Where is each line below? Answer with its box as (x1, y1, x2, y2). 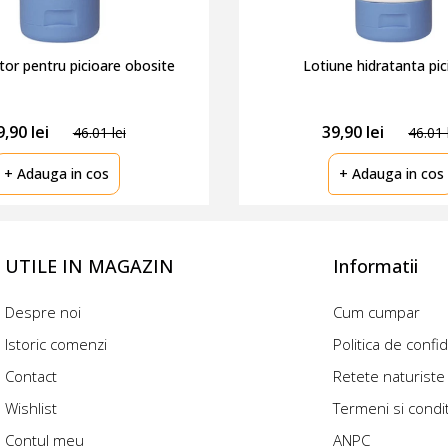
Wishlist (5, 397, 58, 418)
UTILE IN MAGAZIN (5, 253, 175, 278)
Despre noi (5, 301, 82, 322)
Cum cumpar (333, 301, 421, 322)
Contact (5, 365, 58, 386)
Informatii (333, 253, 419, 278)
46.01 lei (72, 122, 126, 142)
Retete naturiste (333, 365, 446, 386)
